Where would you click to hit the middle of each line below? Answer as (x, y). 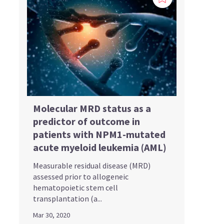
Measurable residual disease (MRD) (91, 166)
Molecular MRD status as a (92, 108)
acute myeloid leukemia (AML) (99, 147)
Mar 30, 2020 (51, 215)
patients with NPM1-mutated (99, 134)
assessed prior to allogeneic (80, 177)
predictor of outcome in (86, 121)
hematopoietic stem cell (75, 188)
